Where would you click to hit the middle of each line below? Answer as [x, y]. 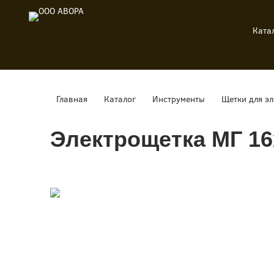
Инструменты [179, 99]
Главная [72, 99]
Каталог [120, 99]
